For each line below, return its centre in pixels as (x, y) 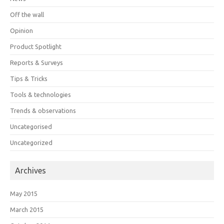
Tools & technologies (40, 94)
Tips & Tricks (29, 78)
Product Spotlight (36, 46)
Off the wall (27, 14)
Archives (30, 170)
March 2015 (27, 209)
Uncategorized (31, 142)
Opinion (21, 30)
